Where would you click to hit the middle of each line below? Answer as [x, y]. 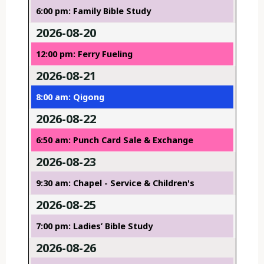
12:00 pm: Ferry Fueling [84, 54]
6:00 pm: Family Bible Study [93, 11]
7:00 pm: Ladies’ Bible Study [94, 226]
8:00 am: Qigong [70, 97]
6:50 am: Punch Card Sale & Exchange [114, 140]
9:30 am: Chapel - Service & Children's [115, 183]
